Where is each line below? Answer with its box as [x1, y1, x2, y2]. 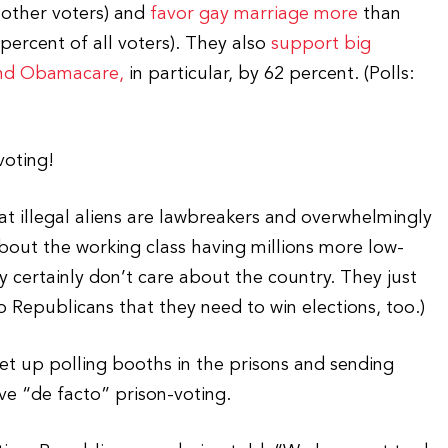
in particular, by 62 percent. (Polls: [124, 65, 415, 83]
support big [271, 35, 372, 53]
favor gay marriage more [150, 5, 359, 23]
